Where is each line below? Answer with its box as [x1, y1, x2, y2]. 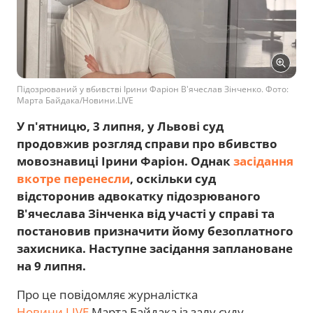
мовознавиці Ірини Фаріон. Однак [17, 153, 233, 169]
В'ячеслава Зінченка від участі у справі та [17, 205, 275, 221]
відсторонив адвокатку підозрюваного [17, 188, 261, 204]
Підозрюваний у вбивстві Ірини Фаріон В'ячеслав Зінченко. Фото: [17, 83, 289, 95]
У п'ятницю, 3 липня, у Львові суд [17, 118, 224, 134]
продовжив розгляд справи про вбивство [17, 136, 277, 152]
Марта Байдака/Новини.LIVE [17, 94, 133, 106]
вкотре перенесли [17, 170, 130, 187]
